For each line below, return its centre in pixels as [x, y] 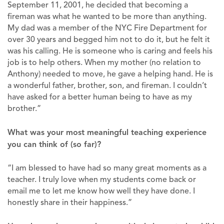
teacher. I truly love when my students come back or [102, 179]
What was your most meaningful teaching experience [107, 132]
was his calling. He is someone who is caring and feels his [110, 51]
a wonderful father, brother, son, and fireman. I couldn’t [107, 85]
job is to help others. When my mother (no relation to [104, 62]
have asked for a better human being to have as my [100, 97]
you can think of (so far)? [54, 144]
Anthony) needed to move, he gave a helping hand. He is [110, 74]
